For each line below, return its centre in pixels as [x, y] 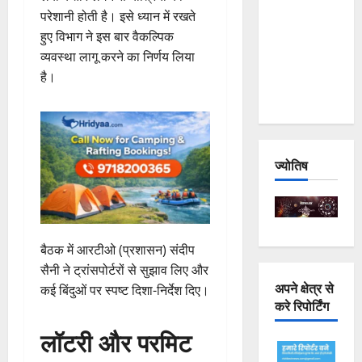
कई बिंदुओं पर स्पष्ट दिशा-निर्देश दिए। [125, 290]
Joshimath [301, 17]
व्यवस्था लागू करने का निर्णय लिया [118, 56]
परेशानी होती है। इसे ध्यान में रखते [118, 16]
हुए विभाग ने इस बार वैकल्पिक [107, 36]
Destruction [305, 77]
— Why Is [300, 37]
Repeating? [305, 97]
